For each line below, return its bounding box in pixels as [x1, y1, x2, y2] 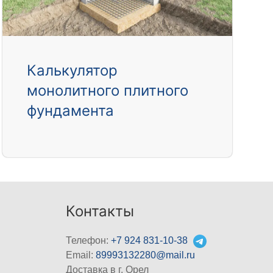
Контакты [66, 202, 135, 221]
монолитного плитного [27, 82, 189, 100]
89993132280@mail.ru [96, 250, 196, 261]
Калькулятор [27, 62, 118, 80]
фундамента [27, 102, 115, 120]
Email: [66, 250, 96, 261]
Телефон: [66, 235, 112, 246]
